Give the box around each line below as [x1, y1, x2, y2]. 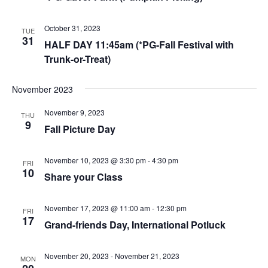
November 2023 [11, 83, 73, 95]
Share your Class [44, 169, 123, 184]
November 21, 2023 [114, 250, 179, 261]
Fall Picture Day [44, 121, 115, 136]
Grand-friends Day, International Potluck [44, 217, 226, 232]
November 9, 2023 [44, 106, 105, 117]
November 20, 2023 [44, 250, 109, 261]
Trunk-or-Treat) [44, 51, 111, 66]
